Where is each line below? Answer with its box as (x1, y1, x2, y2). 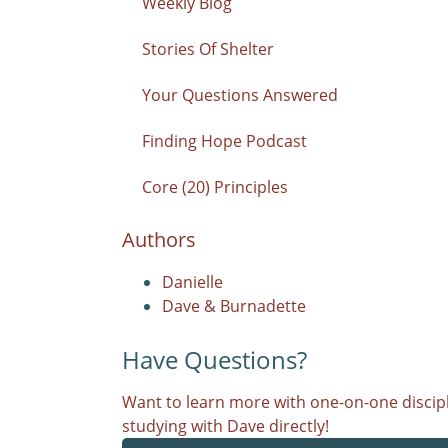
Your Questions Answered (142, 84, 338, 106)
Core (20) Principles (142, 176, 288, 198)
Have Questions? (122, 343, 307, 376)
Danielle (162, 271, 223, 293)
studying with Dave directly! (122, 415, 329, 437)
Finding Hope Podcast (142, 130, 307, 152)
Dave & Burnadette (162, 295, 306, 317)
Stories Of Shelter (142, 38, 274, 60)
